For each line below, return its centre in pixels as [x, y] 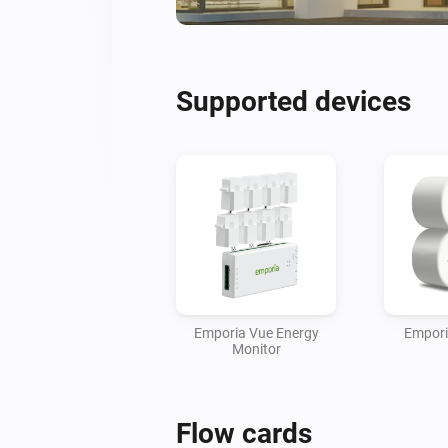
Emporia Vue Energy [256, 332]
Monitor [256, 348]
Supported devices [293, 101]
